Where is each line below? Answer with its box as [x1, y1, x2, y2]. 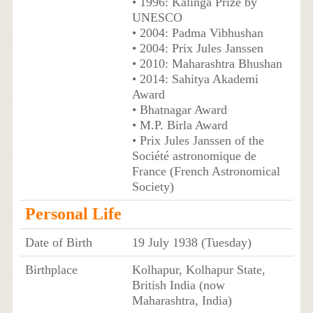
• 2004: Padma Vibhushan [131, 26, 263, 41]
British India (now [131, 278, 225, 293]
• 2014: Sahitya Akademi [131, 72, 259, 87]
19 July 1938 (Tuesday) [131, 235, 252, 250]
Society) [131, 180, 174, 194]
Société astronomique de [131, 149, 256, 163]
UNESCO [131, 10, 182, 25]
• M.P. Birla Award [131, 118, 228, 133]
